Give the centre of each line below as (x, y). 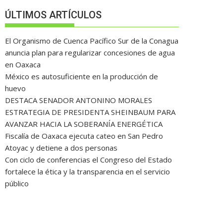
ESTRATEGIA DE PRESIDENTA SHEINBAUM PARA (90, 112)
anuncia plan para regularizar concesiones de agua (90, 52)
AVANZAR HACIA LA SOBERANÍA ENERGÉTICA (84, 124)
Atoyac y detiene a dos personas (61, 147)
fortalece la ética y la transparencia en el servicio (87, 171)
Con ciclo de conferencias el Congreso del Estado (88, 159)
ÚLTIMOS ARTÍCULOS (53, 15)
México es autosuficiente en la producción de (82, 76)
